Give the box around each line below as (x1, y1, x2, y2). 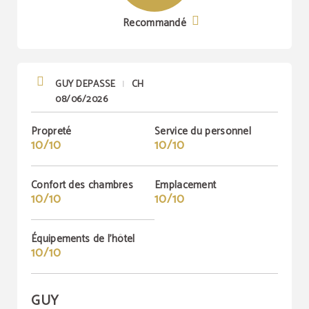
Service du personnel (154, 123, 251, 140)
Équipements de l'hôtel (31, 230, 135, 248)
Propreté (31, 123, 72, 140)
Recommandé (123, 14, 186, 32)
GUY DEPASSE (55, 77, 116, 92)
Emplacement (154, 177, 217, 194)
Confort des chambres (31, 177, 133, 194)
